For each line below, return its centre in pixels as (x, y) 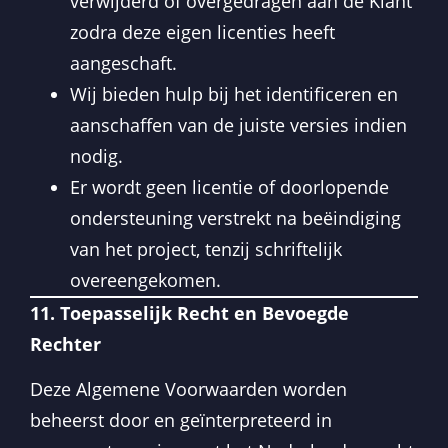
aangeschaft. (123, 62)
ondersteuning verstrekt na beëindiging (235, 217)
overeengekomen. (145, 279)
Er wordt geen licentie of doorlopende (229, 186)
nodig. (96, 155)
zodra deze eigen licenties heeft (202, 31)
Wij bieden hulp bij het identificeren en (234, 93)
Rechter (65, 343)
